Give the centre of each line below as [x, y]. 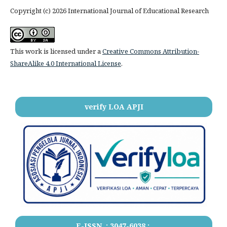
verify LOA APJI [114, 106]
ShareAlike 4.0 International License [65, 63]
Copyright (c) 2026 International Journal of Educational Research [109, 10]
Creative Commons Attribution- [150, 51]
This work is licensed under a [56, 51]
